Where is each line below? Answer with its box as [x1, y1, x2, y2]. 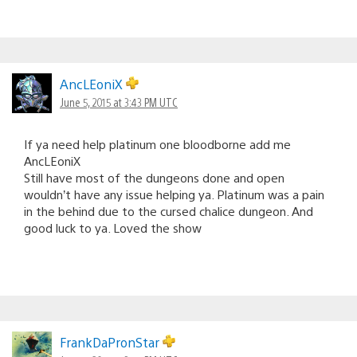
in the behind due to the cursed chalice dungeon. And [24, 202, 313, 218]
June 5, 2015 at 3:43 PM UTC [60, 94, 178, 109]
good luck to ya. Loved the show [24, 219, 202, 235]
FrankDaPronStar [60, 333, 163, 351]
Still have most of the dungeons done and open [24, 169, 284, 185]
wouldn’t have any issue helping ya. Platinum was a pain [24, 186, 324, 202]
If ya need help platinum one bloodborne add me [24, 135, 291, 151]
